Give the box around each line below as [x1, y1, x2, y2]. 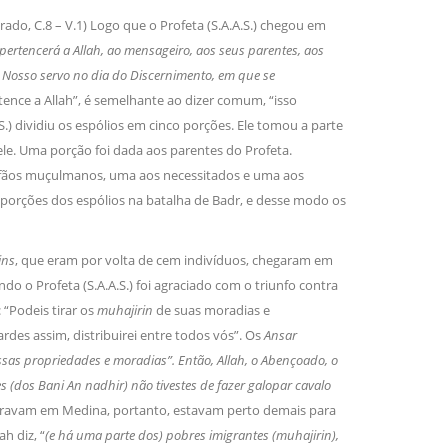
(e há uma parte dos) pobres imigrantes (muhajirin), [44, 426, 339, 445]
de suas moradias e [155, 301, 270, 320]
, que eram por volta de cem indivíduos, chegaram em [14, 251, 333, 270]
